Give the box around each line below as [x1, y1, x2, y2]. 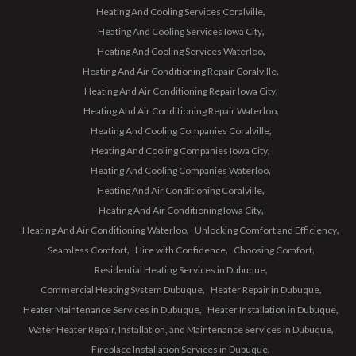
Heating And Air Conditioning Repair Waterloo [83, 105, 277, 117]
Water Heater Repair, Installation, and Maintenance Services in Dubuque [28, 323, 331, 335]
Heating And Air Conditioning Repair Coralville [83, 65, 277, 77]
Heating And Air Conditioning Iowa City [98, 204, 261, 216]
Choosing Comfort [233, 244, 312, 256]
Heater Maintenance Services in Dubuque [23, 304, 199, 315]
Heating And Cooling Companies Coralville [90, 125, 269, 137]
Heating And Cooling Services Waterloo [96, 45, 263, 57]
